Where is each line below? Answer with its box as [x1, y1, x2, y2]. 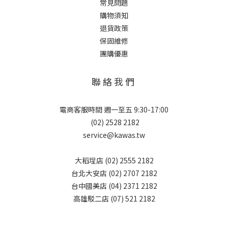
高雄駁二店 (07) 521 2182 [73, 193, 155, 204]
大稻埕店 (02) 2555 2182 [74, 155, 154, 165]
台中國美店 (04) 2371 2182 [71, 181, 157, 191]
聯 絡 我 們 [92, 75, 136, 88]
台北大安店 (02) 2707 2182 [71, 168, 157, 178]
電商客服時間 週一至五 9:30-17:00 [60, 104, 168, 115]
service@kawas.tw [83, 130, 145, 140]
